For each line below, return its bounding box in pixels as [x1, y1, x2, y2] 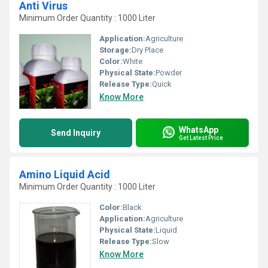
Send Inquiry [51, 128, 100, 138]
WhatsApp [179, 124, 218, 135]
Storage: [99, 45, 132, 54]
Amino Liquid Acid [19, 168, 110, 181]
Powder [156, 68, 182, 77]
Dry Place [132, 45, 163, 54]
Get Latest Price [179, 134, 223, 141]
